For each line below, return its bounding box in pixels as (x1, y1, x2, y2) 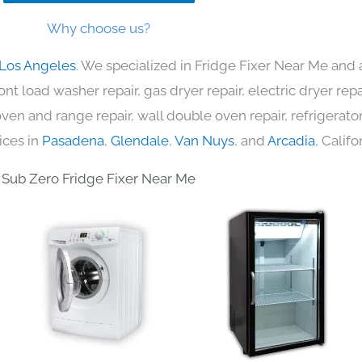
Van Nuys (175, 132, 234, 149)
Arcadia (267, 132, 315, 149)
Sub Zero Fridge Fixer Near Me (2, 170, 196, 187)
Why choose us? (47, 19, 150, 36)
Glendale (111, 132, 169, 149)
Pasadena (42, 132, 104, 149)
